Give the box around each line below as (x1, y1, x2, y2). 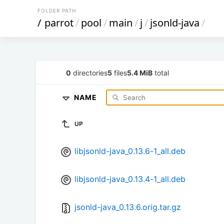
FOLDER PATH (37, 7, 76, 13)
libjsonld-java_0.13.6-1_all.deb (74, 146, 185, 156)
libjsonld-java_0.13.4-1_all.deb (74, 174, 185, 184)
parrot (44, 16, 73, 29)
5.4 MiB (127, 68, 152, 77)
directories (71, 68, 107, 77)
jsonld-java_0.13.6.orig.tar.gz (74, 202, 181, 212)
